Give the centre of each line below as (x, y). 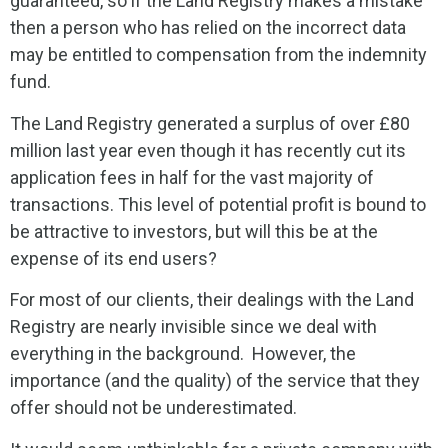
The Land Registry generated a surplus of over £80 (210, 123)
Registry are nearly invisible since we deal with (193, 327)
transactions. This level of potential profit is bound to (218, 204)
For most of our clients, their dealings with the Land (212, 300)
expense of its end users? (113, 258)
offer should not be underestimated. (153, 408)
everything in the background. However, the (183, 354)
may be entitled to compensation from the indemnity (218, 55)
